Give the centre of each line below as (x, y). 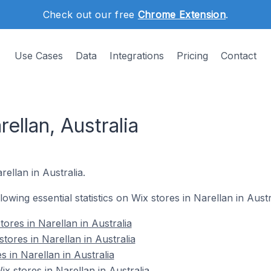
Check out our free (90, 15)
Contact (239, 56)
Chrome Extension (181, 15)
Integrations (137, 56)
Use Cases (39, 56)
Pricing (192, 56)
